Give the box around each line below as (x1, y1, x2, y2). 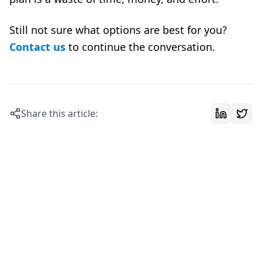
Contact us (9, 40, 65, 54)
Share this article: (21, 107, 98, 120)
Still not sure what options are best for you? (9, 23, 227, 37)
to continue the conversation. (65, 40, 215, 54)
